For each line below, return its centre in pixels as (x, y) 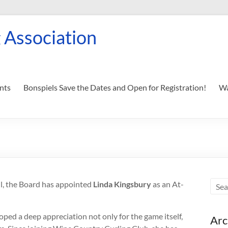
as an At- (167, 184)
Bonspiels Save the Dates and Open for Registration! (115, 87)
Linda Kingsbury (122, 184)
